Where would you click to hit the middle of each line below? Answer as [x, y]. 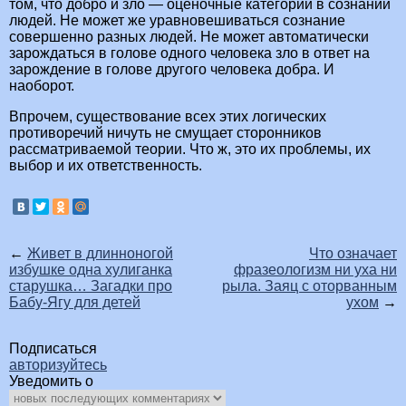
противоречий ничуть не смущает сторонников [165, 133]
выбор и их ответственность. [106, 166]
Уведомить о [51, 382]
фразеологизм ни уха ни [315, 270]
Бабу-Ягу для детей [75, 303]
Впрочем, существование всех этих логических [168, 117]
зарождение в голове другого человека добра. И [172, 70]
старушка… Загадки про [91, 286]
